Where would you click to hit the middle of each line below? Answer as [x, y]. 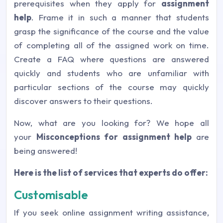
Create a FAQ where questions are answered [111, 59]
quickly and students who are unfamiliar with [111, 73]
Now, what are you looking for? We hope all [111, 123]
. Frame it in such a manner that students [120, 17]
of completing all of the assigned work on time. [111, 45]
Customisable [51, 195]
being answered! [46, 151]
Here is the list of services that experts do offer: [111, 172]
